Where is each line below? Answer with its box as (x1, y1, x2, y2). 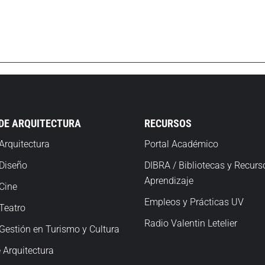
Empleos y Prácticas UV (144, 196, 244, 208)
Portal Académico (144, 138, 218, 150)
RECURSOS (144, 117, 192, 130)
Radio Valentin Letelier (144, 218, 237, 229)
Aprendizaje (144, 175, 193, 186)
